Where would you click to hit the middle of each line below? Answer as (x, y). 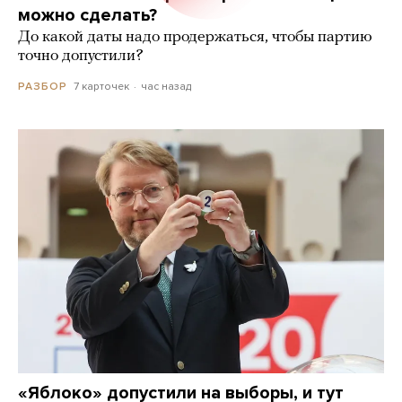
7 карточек (101, 86)
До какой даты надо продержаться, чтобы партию (195, 37)
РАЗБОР (43, 86)
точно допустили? (81, 56)
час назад (166, 86)
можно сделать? (87, 15)
